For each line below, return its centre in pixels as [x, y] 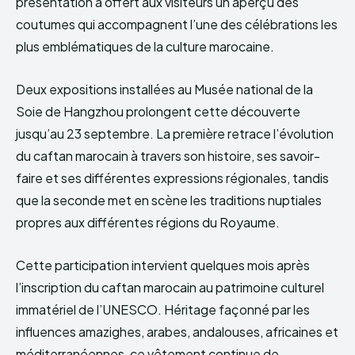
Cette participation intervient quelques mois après [163, 265]
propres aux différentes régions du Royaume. [148, 223]
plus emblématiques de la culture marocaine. [145, 47]
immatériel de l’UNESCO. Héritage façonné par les [163, 310]
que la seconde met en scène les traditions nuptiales [169, 200]
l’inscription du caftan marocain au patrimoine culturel [170, 288]
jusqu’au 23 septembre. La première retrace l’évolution [175, 134]
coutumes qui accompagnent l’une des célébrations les [177, 25]
